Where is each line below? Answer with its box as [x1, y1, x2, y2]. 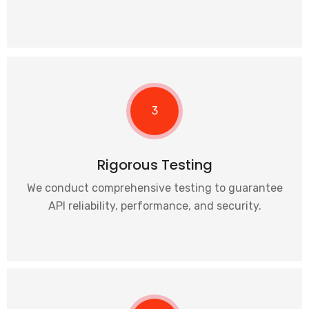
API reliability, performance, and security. [48, 199, 261, 212]
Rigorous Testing [97, 155, 212, 175]
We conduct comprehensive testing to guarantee [26, 181, 283, 195]
